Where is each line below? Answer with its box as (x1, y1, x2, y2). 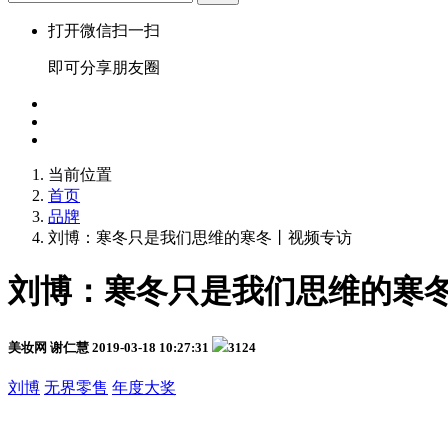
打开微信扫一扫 (48, 22, 160, 39)
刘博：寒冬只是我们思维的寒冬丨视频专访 (48, 229, 352, 246)
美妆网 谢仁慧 (8, 339, 89, 355)
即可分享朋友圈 (48, 59, 160, 76)
